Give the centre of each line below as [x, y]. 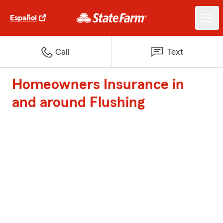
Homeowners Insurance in [98, 85]
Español [23, 18]
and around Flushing [78, 103]
